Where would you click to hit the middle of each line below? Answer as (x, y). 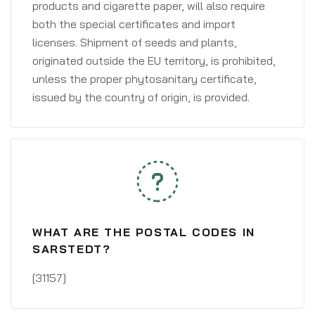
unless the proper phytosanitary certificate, (144, 79)
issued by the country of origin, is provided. (141, 97)
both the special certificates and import (134, 24)
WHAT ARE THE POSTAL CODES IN (144, 232)
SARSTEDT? (72, 249)
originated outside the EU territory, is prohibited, (154, 60)
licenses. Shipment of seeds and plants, (135, 42)
